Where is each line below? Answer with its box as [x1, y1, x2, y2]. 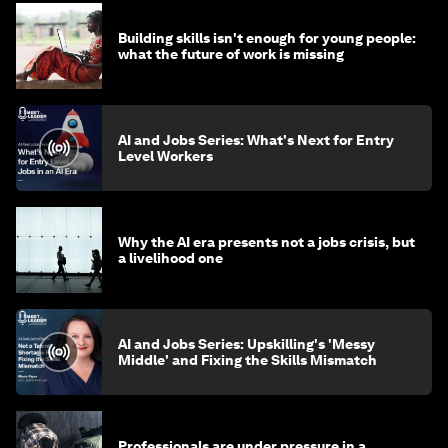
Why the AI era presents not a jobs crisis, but [118, 233, 415, 250]
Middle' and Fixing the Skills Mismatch [118, 351, 377, 368]
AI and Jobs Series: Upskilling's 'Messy [118, 335, 375, 352]
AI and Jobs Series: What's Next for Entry [118, 131, 394, 148]
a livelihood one [118, 249, 223, 266]
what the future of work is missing [118, 45, 344, 62]
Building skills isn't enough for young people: [118, 29, 416, 46]
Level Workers [118, 147, 213, 164]
